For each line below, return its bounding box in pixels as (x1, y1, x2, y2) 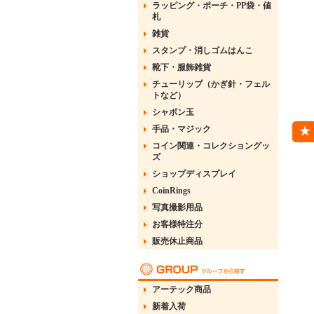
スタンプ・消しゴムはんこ (152, 46, 253, 55)
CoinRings (152, 186, 191, 196)
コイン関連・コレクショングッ (152, 141, 270, 151)
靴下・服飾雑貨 (152, 62, 211, 72)
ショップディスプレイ (152, 169, 236, 179)
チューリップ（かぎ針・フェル (152, 79, 270, 89)
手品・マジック (152, 124, 211, 134)
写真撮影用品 (152, 203, 203, 212)
